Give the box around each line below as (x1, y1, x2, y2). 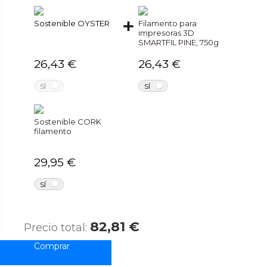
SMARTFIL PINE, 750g (138, 37, 219, 47)
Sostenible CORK (34, 116, 102, 126)
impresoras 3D (138, 27, 195, 38)
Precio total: (24, 221, 91, 234)
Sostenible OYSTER (34, 18, 110, 28)
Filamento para (138, 18, 197, 28)
